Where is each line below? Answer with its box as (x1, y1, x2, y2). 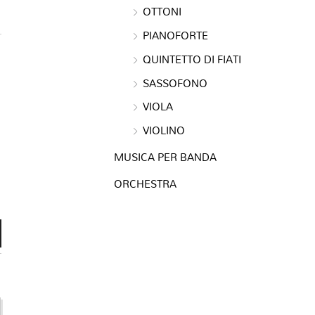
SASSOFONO (143, 72, 207, 94)
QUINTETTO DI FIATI (143, 48, 241, 70)
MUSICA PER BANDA (114, 146, 217, 167)
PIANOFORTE (143, 25, 208, 46)
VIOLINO (143, 120, 185, 141)
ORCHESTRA (114, 172, 176, 194)
